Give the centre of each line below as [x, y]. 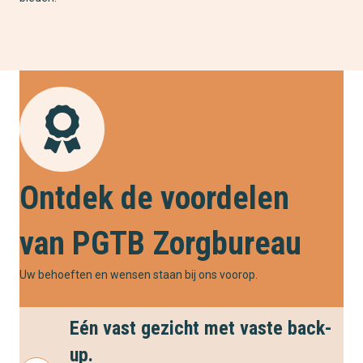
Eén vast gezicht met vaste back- [201, 329]
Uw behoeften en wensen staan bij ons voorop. [139, 275]
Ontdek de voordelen [154, 199]
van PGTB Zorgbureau [160, 244]
